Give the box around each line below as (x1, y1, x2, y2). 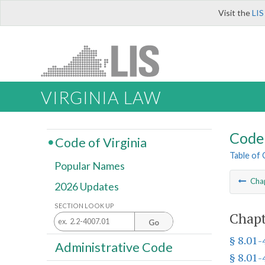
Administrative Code (54, 239, 173, 255)
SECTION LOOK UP (54, 201, 114, 209)
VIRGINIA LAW (41, 88, 161, 108)
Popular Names (54, 159, 125, 173)
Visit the (218, 8, 252, 18)
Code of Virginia (54, 134, 147, 150)
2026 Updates (54, 180, 119, 193)
